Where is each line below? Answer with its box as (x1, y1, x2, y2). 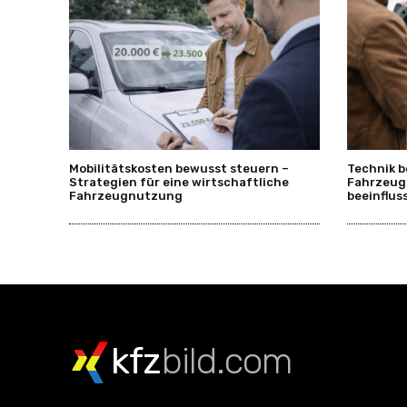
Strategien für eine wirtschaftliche (69, 175, 289, 190)
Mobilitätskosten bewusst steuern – (69, 162, 289, 176)
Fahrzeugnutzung (69, 189, 183, 203)
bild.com (162, 339, 292, 382)
